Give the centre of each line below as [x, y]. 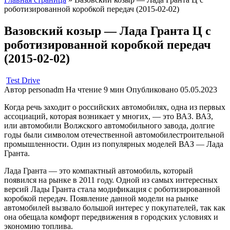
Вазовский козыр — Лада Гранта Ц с [108, 31]
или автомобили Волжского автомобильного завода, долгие [109, 125]
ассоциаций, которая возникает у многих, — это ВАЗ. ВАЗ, [109, 116]
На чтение [84, 89]
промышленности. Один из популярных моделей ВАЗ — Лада [114, 144]
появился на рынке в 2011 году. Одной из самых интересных [111, 180]
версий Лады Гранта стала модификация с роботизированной [112, 189]
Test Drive [23, 80]
